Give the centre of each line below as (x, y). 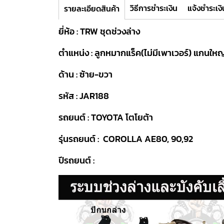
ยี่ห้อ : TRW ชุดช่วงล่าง (99, 31)
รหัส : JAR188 (84, 96)
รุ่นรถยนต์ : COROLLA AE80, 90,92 (126, 139)
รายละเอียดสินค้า (92, 8)
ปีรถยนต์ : (76, 160)
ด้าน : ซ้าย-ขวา (85, 74)
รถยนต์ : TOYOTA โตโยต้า (106, 117)
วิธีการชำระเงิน (154, 8)
